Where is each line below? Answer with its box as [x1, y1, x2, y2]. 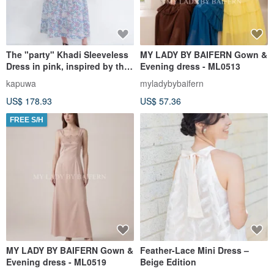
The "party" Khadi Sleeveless [6, 48, 128, 61]
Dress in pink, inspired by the [6, 59, 129, 72]
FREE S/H [10, 115, 43, 124]
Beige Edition [140, 255, 196, 268]
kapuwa [6, 76, 36, 89]
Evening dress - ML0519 [6, 255, 106, 268]
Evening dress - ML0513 [140, 59, 240, 72]
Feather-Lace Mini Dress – [140, 243, 249, 256]
